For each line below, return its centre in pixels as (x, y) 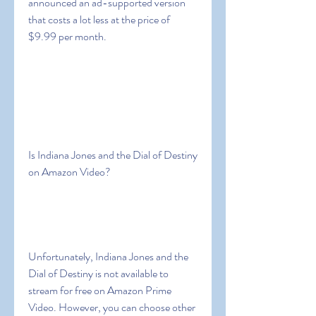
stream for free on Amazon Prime (100, 290)
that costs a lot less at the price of (99, 19)
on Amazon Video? (69, 172)
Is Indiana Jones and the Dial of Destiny (113, 155)
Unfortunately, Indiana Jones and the (108, 256)
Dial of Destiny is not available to (98, 273)
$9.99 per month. (67, 36)
